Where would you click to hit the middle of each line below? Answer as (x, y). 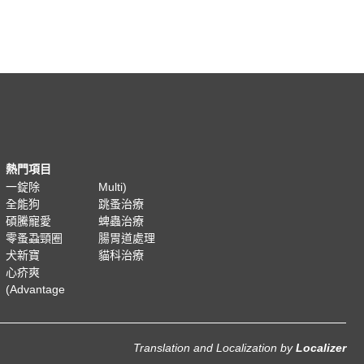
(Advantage (36, 289)
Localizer (321, 348)
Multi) (113, 187)
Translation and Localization (205, 348)
